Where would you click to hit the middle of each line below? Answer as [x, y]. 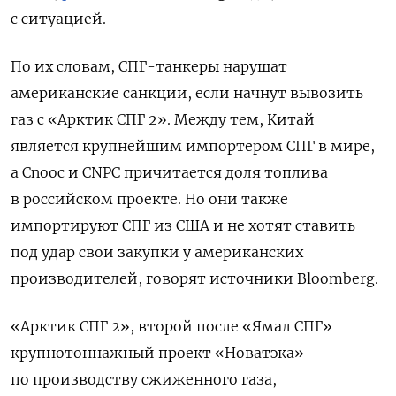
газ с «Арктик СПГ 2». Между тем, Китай [163, 119]
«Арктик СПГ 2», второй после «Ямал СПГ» [171, 326]
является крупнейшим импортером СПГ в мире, [193, 145]
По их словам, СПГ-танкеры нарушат [149, 66]
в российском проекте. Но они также [149, 198]
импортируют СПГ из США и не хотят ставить [183, 225]
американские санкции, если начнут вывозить [187, 92]
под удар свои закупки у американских [157, 251]
